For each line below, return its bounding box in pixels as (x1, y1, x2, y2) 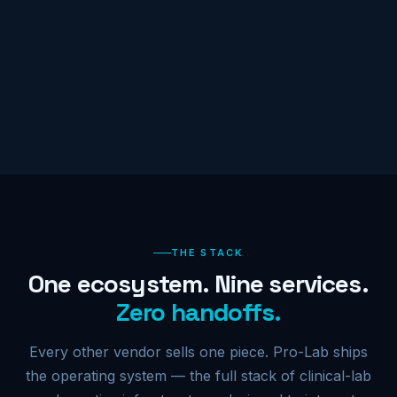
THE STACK (170, 246, 245, 260)
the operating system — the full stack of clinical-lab (26, 366, 371, 385)
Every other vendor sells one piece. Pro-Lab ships (29, 342, 368, 361)
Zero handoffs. (115, 295, 282, 328)
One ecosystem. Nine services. (28, 267, 369, 300)
